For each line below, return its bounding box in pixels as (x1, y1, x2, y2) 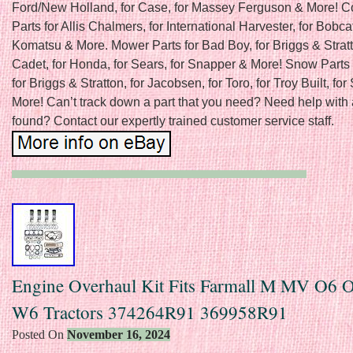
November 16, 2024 (67, 328, 170, 342)
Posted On (12, 328, 67, 342)
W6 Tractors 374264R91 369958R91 (12, 300, 288, 325)
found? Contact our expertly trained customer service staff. (12, 114, 334, 128)
